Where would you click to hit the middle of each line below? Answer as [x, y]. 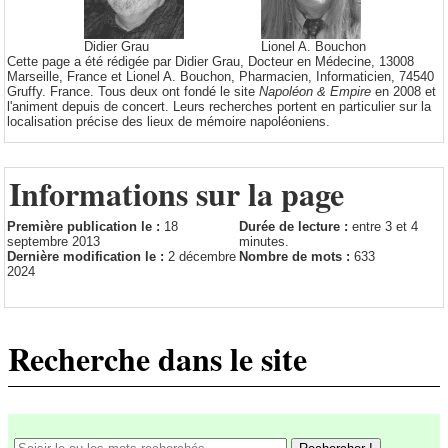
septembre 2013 [53, 242]
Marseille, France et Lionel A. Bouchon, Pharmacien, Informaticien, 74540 [220, 77]
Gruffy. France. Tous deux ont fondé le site [133, 92]
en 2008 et [403, 92]
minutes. [264, 242]
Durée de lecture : [295, 227]
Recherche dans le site [157, 358]
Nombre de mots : [296, 257]
